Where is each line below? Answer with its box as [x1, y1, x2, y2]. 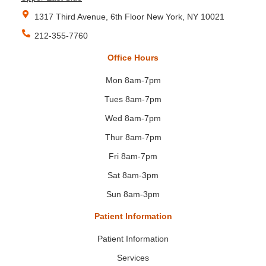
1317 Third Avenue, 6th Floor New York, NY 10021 [34, 11, 224, 21]
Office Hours [107, 53, 159, 62]
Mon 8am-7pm [105, 75, 161, 85]
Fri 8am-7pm [109, 151, 157, 161]
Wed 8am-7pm [105, 113, 161, 123]
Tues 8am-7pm [104, 94, 161, 104]
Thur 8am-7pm [104, 132, 161, 142]
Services [117, 252, 149, 262]
